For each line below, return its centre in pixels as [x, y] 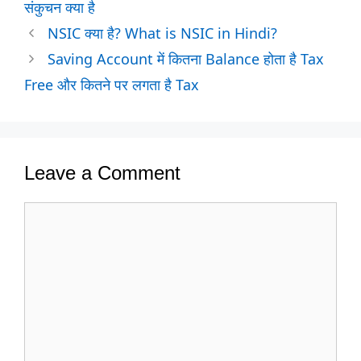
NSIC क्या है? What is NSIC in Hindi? [162, 33]
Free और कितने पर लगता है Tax [112, 84]
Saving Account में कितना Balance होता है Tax [185, 58]
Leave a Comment [102, 172]
